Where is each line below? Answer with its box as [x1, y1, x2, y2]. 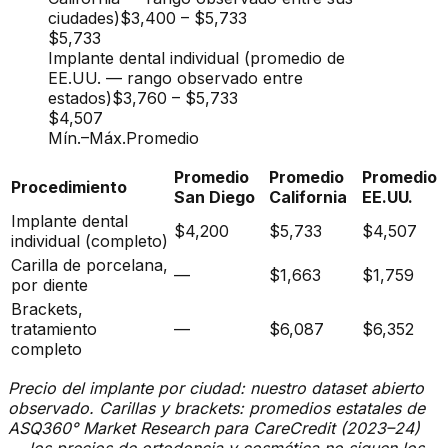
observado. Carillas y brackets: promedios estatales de [8, 397, 425, 418]
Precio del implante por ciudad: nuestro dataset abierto [8, 377, 424, 398]
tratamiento [11, 318, 97, 339]
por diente [11, 274, 88, 295]
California [269, 186, 347, 207]
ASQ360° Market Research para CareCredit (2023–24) [8, 417, 420, 438]
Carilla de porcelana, [11, 254, 168, 275]
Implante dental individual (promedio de [48, 47, 345, 68]
